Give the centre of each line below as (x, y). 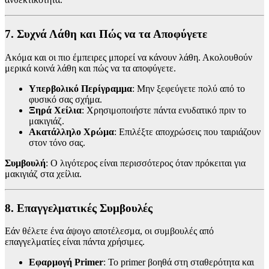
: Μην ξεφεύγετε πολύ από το (189, 88)
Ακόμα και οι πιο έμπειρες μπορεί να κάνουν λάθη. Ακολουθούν (128, 57)
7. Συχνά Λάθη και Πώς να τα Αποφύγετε (106, 34)
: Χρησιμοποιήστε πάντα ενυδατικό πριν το (164, 110)
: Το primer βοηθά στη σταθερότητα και (179, 262)
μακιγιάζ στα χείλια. (43, 174)
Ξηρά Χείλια (55, 110)
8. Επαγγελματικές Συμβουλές (79, 208)
